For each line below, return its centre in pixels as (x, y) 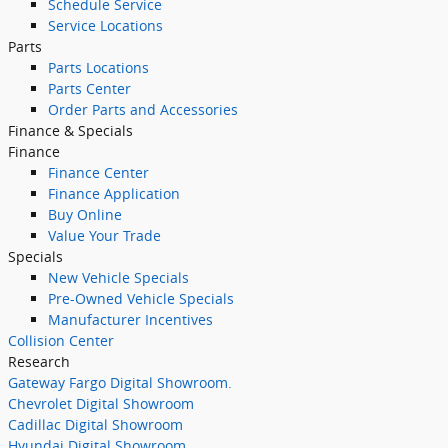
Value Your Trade (104, 235)
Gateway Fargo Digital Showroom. (120, 382)
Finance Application (114, 193)
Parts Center (89, 88)
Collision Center (61, 340)
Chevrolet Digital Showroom (101, 403)
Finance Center (98, 172)
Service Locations (105, 25)
